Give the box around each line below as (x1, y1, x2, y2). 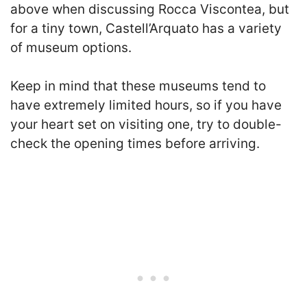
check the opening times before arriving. (10, 136, 260, 151)
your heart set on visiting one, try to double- (10, 116, 282, 132)
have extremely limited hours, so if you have (10, 97, 282, 113)
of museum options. (10, 39, 132, 56)
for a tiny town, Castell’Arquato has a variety (10, 20, 282, 36)
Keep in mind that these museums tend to (10, 78, 266, 94)
